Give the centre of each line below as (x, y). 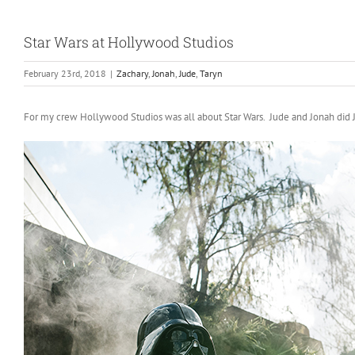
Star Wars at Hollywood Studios (129, 42)
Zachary (132, 73)
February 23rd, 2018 (65, 73)
